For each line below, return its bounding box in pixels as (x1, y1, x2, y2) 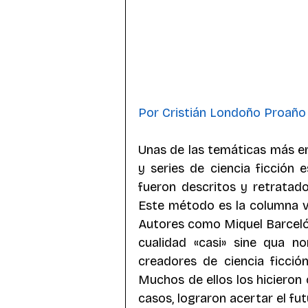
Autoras (229, 5, 261, 19)
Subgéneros (153, 5, 201, 19)
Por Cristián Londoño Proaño (138, 104, 306, 120)
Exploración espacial (153, 115, 240, 129)
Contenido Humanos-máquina (153, 60, 276, 74)
